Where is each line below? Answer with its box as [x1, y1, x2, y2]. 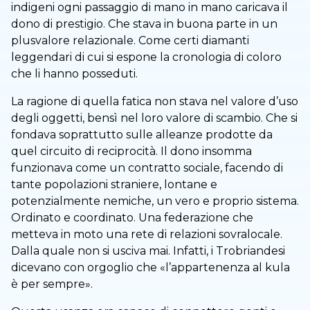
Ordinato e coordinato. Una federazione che [11, 211, 253, 225]
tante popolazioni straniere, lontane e [11, 178, 217, 192]
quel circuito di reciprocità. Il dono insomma [11, 145, 252, 158]
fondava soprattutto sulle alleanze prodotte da [11, 128, 273, 142]
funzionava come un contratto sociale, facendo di [11, 161, 283, 175]
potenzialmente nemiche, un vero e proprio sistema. [11, 194, 299, 208]
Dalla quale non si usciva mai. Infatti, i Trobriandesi [11, 244, 285, 258]
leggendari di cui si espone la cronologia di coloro [11, 51, 282, 64]
